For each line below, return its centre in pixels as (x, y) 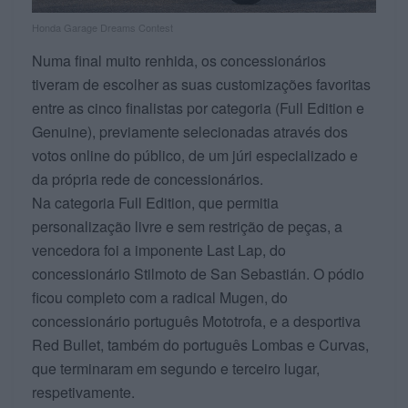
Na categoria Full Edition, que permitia (155, 202)
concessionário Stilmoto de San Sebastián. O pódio (198, 273)
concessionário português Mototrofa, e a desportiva (196, 321)
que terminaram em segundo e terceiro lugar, (176, 368)
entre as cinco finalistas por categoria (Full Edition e (198, 107)
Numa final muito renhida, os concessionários (179, 60)
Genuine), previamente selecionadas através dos (190, 131)
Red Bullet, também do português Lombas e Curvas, (200, 344)
